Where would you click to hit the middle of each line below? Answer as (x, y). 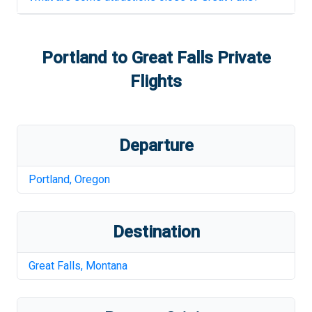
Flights (156, 81)
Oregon (92, 179)
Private (242, 58)
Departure (156, 146)
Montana (107, 266)
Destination (156, 232)
